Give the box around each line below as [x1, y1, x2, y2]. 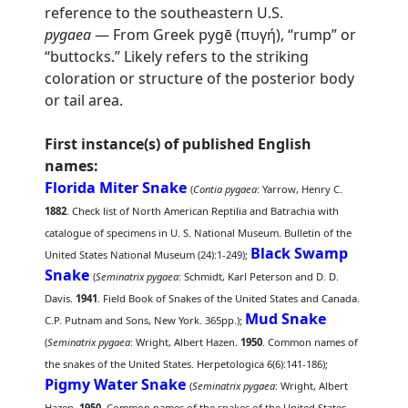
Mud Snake [245, 309, 327, 329]
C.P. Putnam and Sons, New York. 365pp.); [45, 313, 246, 327]
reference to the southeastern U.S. [45, 3, 284, 23]
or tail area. [45, 90, 124, 110]
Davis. [45, 291, 76, 305]
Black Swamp [250, 243, 349, 263]
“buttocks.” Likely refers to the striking [45, 46, 310, 66]
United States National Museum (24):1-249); [45, 248, 251, 261]
